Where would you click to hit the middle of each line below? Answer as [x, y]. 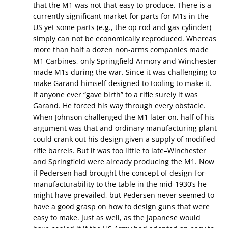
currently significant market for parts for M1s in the [121, 16]
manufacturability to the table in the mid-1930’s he [120, 184]
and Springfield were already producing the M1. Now [124, 162]
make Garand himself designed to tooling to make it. [122, 83]
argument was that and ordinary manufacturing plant [125, 128]
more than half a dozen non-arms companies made [121, 50]
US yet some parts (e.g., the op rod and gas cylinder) [122, 27]
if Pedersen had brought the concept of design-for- [120, 173]
